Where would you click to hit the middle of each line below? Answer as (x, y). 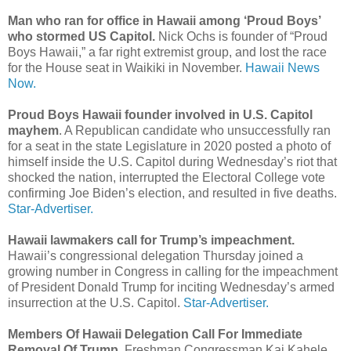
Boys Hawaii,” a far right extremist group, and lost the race (167, 52)
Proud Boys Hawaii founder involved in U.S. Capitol (160, 114)
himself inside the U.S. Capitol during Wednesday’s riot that (172, 161)
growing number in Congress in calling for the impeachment (173, 271)
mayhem (33, 130)
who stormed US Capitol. (81, 36)
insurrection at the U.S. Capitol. (96, 302)
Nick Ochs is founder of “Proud (241, 36)
